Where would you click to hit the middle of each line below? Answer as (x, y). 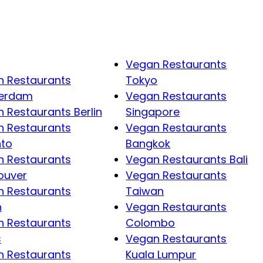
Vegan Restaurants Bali (187, 160)
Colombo (151, 223)
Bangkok (148, 144)
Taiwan (145, 191)
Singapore (153, 112)
